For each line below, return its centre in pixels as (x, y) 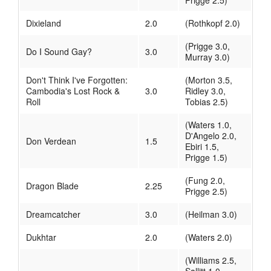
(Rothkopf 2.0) (213, 23)
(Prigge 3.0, (207, 46)
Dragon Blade (52, 186)
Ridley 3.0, (205, 91)
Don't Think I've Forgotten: (77, 80)
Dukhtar (41, 237)
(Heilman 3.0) (211, 214)
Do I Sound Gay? (59, 52)
